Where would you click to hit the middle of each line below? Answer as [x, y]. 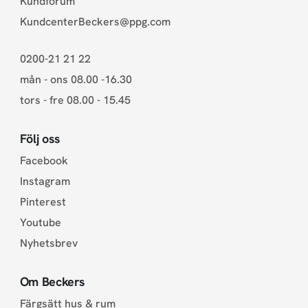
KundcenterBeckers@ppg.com [95, 22]
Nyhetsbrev [48, 243]
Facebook [44, 160]
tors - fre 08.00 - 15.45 [75, 100]
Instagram [45, 181]
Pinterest [43, 201]
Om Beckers [53, 281]
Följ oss [40, 139]
